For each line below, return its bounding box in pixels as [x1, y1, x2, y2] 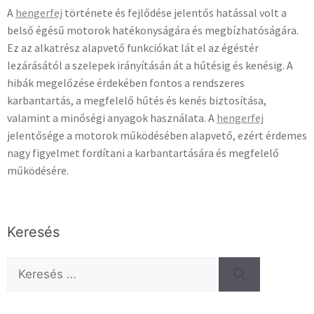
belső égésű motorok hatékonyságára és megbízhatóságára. [7, 22, 299, 37]
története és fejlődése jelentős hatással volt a [62, 5, 287, 20]
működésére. [7, 163, 69, 177]
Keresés [7, 223, 60, 240]
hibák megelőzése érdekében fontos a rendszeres [7, 75, 245, 90]
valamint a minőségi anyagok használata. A [7, 110, 217, 125]
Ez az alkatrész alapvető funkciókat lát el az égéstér [7, 40, 259, 55]
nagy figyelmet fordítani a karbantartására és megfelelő [7, 145, 279, 160]
